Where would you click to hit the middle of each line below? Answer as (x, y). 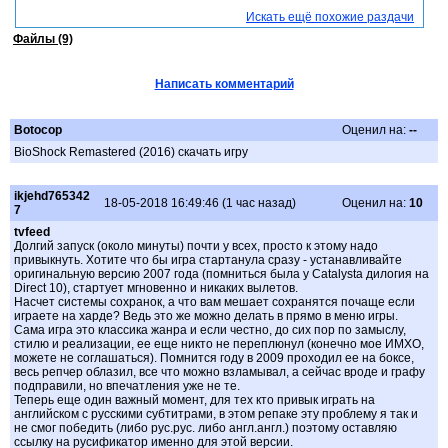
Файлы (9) (43, 39)
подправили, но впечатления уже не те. (127, 386)
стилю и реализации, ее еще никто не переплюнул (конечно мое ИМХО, (219, 344)
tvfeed (32, 232)
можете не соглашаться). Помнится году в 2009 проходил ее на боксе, (214, 358)
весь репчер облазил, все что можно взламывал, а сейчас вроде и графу (219, 372)
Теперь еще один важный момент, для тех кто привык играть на (194, 400)
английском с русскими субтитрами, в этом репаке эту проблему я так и (216, 414)
